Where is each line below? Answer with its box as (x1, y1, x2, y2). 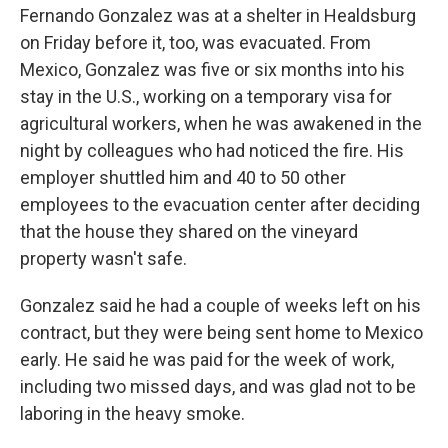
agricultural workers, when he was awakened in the (20, 113, 422, 134)
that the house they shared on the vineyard (20, 221, 358, 242)
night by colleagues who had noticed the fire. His (20, 140, 404, 161)
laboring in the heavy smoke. (20, 403, 245, 424)
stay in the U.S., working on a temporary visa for (20, 86, 392, 107)
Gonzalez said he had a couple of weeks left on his (20, 295, 421, 316)
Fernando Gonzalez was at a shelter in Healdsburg (20, 5, 416, 26)
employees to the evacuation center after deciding (20, 194, 420, 215)
